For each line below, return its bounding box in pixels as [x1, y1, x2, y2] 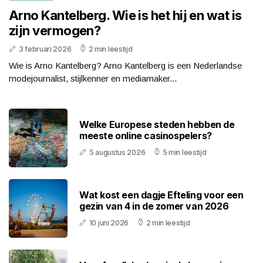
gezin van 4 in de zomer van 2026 [79, 200, 229, 213]
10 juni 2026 [89, 218, 129, 228]
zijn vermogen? [9, 23, 101, 39]
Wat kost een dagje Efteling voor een [79, 189, 244, 201]
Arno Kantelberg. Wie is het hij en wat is [9, 8, 242, 23]
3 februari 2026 [18, 45, 72, 54]
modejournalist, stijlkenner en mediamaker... [9, 73, 177, 84]
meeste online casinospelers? [79, 130, 212, 142]
